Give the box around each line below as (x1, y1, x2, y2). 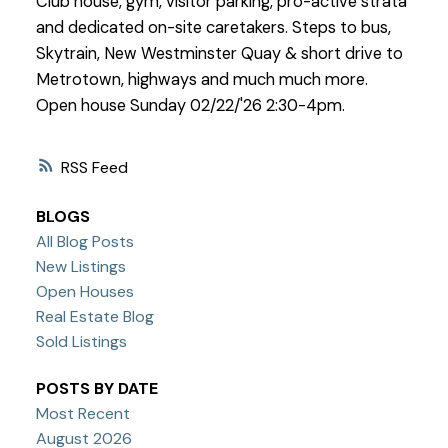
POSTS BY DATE (35, 378, 158, 400)
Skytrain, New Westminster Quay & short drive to (35, 43, 403, 65)
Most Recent (35, 403, 130, 425)
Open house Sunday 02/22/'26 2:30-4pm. (35, 95, 345, 117)
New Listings (35, 255, 126, 277)
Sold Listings (35, 330, 127, 352)
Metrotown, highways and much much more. (35, 69, 368, 91)
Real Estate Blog (35, 305, 154, 327)
